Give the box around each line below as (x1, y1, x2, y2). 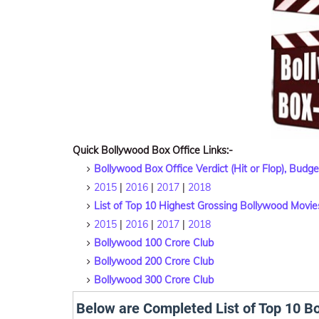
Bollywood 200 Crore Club (94, 255, 214, 268)
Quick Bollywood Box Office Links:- (73, 144, 233, 157)
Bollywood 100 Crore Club (94, 236, 214, 249)
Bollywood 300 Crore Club (94, 273, 214, 286)
